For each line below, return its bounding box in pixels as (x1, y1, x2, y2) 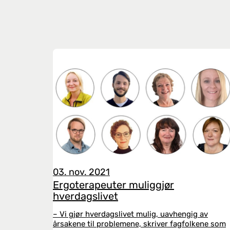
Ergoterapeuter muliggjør (53, 179, 174, 191)
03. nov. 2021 (53, 166, 110, 178)
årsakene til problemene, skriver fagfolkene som (53, 219, 226, 228)
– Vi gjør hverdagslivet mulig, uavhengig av (53, 209, 208, 219)
